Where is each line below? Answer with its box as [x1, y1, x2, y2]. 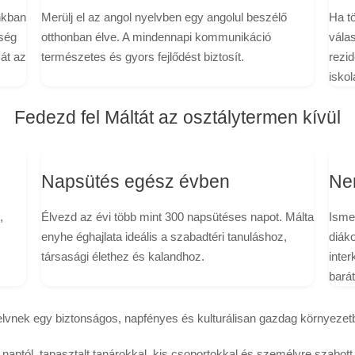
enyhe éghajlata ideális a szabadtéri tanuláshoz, [40, 229, 287, 243]
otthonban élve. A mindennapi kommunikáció [40, 30, 271, 44]
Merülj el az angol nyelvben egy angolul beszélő [40, 10, 287, 25]
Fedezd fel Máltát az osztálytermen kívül [14, 107, 341, 128]
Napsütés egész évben [40, 171, 230, 192]
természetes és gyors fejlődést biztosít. [40, 50, 244, 64]
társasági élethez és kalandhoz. [40, 249, 204, 263]
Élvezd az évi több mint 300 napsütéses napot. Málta [40, 209, 314, 223]
